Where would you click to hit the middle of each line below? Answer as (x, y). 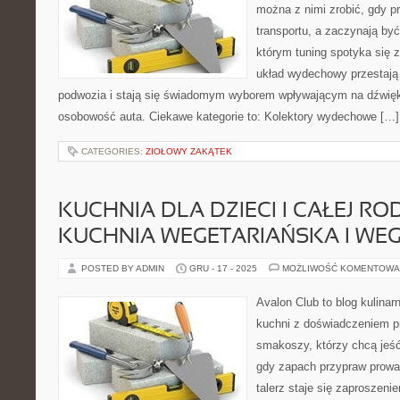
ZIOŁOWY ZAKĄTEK (189, 151)
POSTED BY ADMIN (124, 268)
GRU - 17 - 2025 (223, 268)
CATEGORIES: (113, 151)
